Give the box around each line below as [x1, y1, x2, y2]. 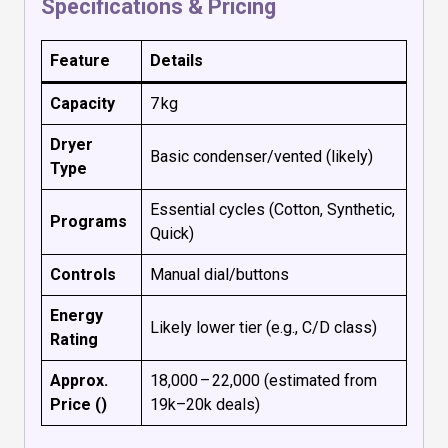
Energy [50, 305, 103, 325]
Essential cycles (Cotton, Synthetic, [150, 199, 395, 219]
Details [150, 50, 203, 70]
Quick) [150, 223, 194, 243]
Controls [50, 264, 116, 284]
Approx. [50, 370, 108, 390]
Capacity [50, 93, 115, 113]
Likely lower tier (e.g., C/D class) [150, 317, 377, 337]
